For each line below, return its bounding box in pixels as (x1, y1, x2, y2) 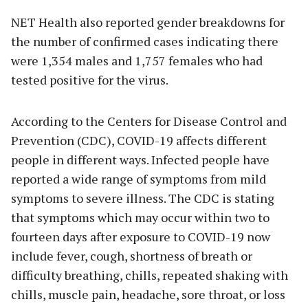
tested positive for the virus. (11, 71, 170, 89)
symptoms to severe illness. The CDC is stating (11, 190, 274, 207)
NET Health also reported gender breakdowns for (11, 14, 285, 31)
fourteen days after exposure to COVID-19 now (11, 228, 270, 245)
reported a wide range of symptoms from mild (11, 170, 266, 188)
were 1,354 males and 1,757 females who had (11, 52, 263, 69)
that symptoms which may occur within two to (11, 209, 269, 226)
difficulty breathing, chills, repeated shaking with (11, 267, 288, 284)
